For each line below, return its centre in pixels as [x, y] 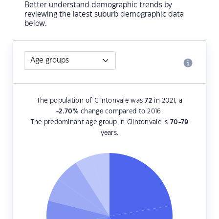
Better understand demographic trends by [98, 5]
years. [109, 133]
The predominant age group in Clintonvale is [100, 122]
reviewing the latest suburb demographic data [104, 15]
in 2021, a [167, 101]
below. [36, 24]
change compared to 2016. [120, 112]
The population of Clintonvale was [91, 101]
